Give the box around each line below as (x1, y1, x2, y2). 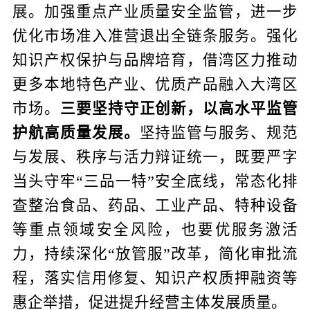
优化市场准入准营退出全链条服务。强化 (12, 27, 298, 44)
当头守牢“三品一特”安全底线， (12, 172, 235, 190)
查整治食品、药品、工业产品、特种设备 (12, 197, 298, 214)
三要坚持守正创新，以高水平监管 (60, 100, 298, 117)
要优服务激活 (198, 221, 298, 238)
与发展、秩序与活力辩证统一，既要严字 (12, 148, 298, 165)
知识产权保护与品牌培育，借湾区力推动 (12, 51, 298, 69)
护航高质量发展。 (12, 124, 140, 141)
